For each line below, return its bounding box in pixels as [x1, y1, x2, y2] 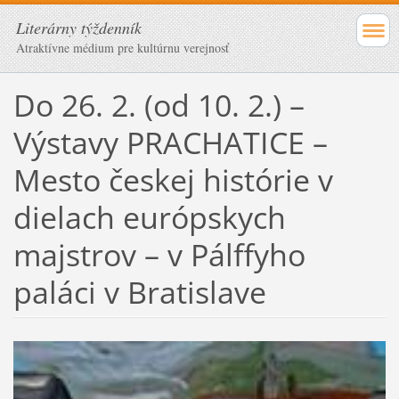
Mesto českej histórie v [12, 159, 333, 200]
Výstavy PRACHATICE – [12, 121, 328, 163]
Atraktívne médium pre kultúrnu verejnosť [16, 39, 229, 56]
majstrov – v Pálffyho [12, 233, 305, 275]
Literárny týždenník [16, 17, 142, 38]
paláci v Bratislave [12, 271, 266, 313]
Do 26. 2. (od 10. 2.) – [12, 84, 305, 126]
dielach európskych [12, 196, 286, 238]
